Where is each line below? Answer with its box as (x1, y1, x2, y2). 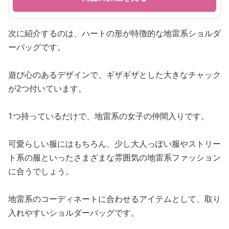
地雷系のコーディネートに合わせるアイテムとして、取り (8, 193, 221, 204)
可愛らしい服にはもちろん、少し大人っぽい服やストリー (8, 138, 221, 149)
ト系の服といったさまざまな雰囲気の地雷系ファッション (8, 151, 221, 163)
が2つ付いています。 (8, 82, 86, 94)
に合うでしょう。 (8, 165, 74, 177)
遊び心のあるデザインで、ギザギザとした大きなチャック (8, 68, 221, 80)
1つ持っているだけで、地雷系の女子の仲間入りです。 (8, 110, 209, 122)
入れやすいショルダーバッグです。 (8, 207, 139, 218)
